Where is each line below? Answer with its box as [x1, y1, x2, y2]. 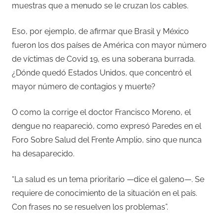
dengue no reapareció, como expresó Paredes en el [12, 121, 201, 131]
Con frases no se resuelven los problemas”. [12, 202, 168, 212]
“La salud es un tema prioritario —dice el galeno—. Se [12, 175, 204, 184]
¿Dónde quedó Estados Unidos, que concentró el [12, 68, 191, 78]
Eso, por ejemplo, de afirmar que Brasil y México [12, 27, 189, 37]
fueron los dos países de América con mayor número [12, 40, 207, 50]
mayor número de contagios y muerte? [12, 82, 155, 92]
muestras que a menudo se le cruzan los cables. [12, 1, 188, 11]
